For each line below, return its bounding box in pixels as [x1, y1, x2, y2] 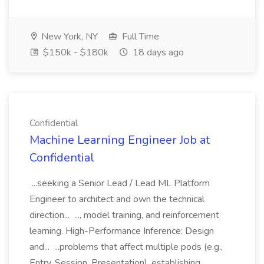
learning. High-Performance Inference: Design [29, 225, 214, 237]
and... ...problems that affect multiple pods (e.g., [29, 240, 223, 253]
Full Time [120, 30, 159, 43]
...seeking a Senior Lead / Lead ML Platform [29, 177, 210, 190]
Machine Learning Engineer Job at [29, 132, 210, 148]
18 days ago [130, 46, 184, 59]
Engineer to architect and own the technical [29, 193, 204, 206]
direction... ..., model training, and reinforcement [29, 209, 219, 222]
